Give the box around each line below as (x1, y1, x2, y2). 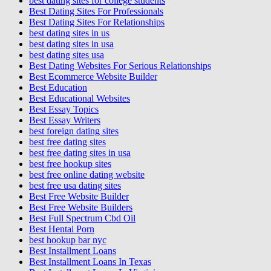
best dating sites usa (29, 49, 104, 60)
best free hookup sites (29, 158, 111, 169)
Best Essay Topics (29, 103, 99, 114)
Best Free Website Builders (29, 201, 132, 212)
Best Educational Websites (29, 93, 130, 103)
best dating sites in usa (29, 38, 114, 49)
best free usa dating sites (29, 180, 121, 191)
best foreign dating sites (29, 125, 119, 136)
